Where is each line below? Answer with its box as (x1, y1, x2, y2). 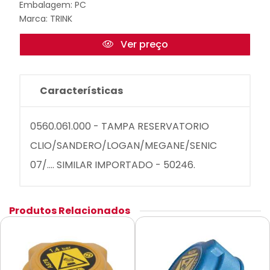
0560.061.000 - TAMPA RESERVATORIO (30, 119, 209, 133)
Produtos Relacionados (9, 204, 130, 218)
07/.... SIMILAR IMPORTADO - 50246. (30, 158, 195, 172)
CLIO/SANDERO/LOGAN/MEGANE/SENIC (30, 139, 217, 152)
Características (40, 84, 123, 98)
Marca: (19, 13, 50, 25)
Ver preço (118, 37, 168, 51)
